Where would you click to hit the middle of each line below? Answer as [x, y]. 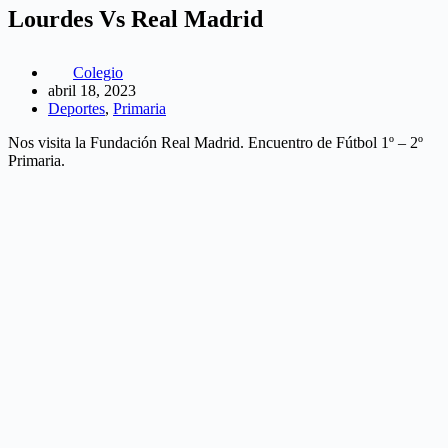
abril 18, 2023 [92, 90]
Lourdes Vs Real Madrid [135, 18]
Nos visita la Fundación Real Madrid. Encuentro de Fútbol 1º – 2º [215, 142]
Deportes [76, 108]
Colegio [98, 72]
